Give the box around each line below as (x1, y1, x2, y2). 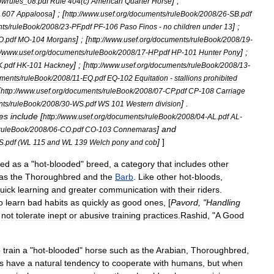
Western (126, 99, 154, 108)
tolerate (16, 210, 45, 220)
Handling (206, 197, 240, 207)
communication (99, 184, 158, 194)
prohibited (204, 73, 237, 82)
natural (35, 257, 62, 268)
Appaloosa (17, 9, 53, 18)
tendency (64, 257, 100, 268)
